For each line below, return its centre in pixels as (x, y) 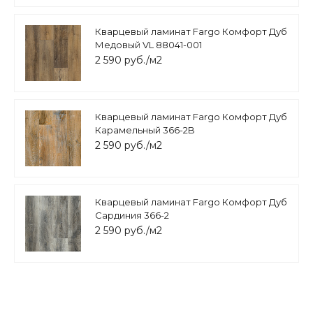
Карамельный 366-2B (145, 130)
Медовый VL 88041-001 (148, 45)
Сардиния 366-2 (132, 216)
